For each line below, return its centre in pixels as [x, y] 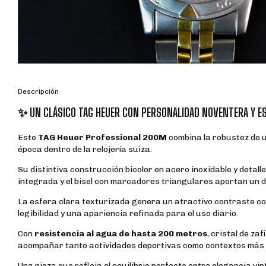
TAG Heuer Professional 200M [102, 138]
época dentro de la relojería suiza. [85, 150]
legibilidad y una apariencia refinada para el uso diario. [128, 214]
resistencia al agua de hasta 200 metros [121, 234]
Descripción [38, 92]
